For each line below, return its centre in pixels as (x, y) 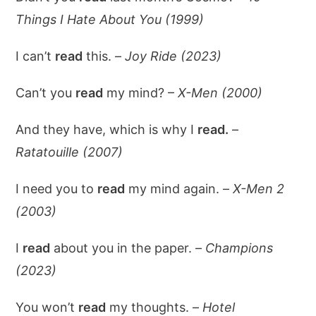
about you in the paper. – (128, 248)
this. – (104, 56)
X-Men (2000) (220, 93)
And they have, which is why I (107, 129)
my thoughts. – (154, 307)
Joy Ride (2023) (174, 56)
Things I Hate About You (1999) (110, 19)
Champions (239, 248)
